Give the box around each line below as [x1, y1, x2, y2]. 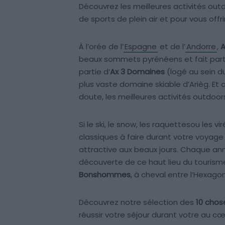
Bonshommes [79, 169, 131, 180]
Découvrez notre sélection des [79, 197, 196, 207]
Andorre [186, 41, 216, 52]
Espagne [125, 41, 157, 52]
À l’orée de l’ [79, 41, 124, 52]
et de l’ [158, 41, 185, 52]
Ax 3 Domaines [110, 66, 167, 77]
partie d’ [79, 66, 110, 77]
